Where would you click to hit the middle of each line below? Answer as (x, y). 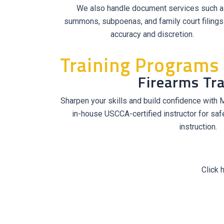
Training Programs (139, 65)
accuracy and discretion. (152, 34)
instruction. (198, 127)
